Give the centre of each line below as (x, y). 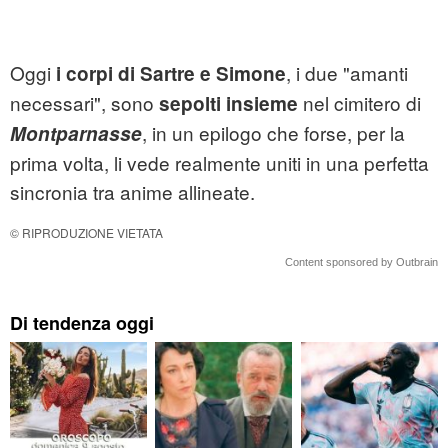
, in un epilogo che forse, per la (273, 133)
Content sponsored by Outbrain (361, 262)
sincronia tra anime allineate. (132, 192)
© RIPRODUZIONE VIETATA (86, 233)
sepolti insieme (228, 104)
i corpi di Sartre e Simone (168, 74)
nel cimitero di (359, 103)
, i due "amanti (347, 73)
